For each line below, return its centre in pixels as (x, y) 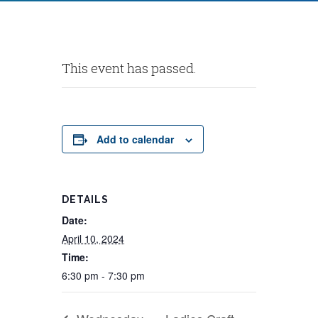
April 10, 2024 (93, 238)
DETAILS (86, 199)
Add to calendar (136, 139)
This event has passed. (130, 68)
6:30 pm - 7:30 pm (104, 275)
